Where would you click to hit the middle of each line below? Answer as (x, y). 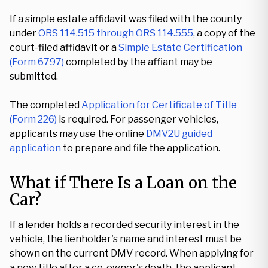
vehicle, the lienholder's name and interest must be (126, 239)
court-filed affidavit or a (64, 48)
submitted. (34, 76)
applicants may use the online (78, 134)
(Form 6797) (37, 62)
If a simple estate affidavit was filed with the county (126, 19)
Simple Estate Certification (180, 48)
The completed (45, 105)
